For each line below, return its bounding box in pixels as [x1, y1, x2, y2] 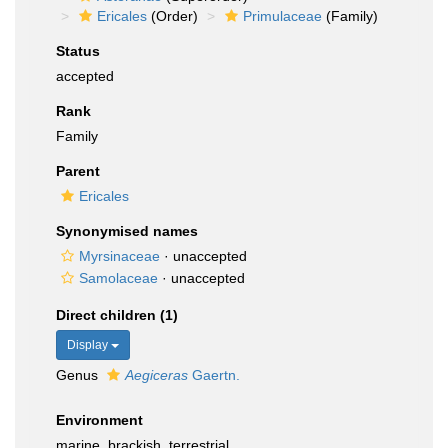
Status [56, 43, 100, 59]
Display [67, 338, 111, 352]
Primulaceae [243, 8, 322, 24]
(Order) [147, 8, 198, 24]
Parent [56, 163, 100, 179]
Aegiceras [125, 367, 188, 383]
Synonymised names [56, 223, 198, 239]
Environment [56, 412, 143, 428]
